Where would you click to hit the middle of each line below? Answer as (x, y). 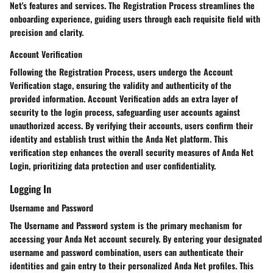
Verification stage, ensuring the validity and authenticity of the (121, 85)
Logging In (30, 188)
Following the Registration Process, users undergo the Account (121, 71)
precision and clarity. (47, 32)
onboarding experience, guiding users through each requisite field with (135, 18)
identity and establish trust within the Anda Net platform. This (119, 138)
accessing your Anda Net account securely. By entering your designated (136, 238)
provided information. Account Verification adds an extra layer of (124, 98)
